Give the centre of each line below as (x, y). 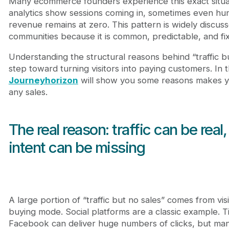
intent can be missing (77, 148)
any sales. (28, 92)
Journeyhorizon (43, 81)
